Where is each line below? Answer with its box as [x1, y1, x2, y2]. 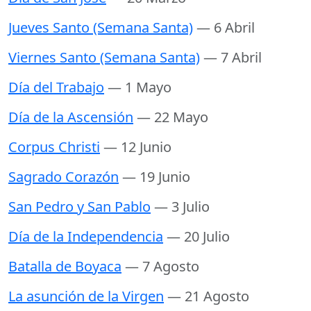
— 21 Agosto [167, 287, 249, 306]
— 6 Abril [196, 18, 255, 37]
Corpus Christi [8, 137, 100, 157]
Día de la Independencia [8, 227, 163, 246]
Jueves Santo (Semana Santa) [8, 18, 193, 37]
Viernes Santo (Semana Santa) [8, 48, 200, 67]
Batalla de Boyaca [8, 257, 121, 276]
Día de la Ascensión [8, 108, 133, 127]
